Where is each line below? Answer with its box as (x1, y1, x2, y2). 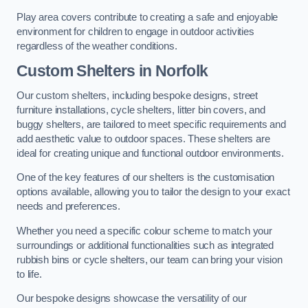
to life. (16, 268, 42, 280)
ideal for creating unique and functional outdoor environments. (16, 147, 284, 159)
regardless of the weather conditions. (16, 40, 177, 52)
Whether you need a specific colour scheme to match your (16, 225, 273, 236)
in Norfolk (135, 62, 208, 80)
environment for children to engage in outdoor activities (16, 25, 254, 37)
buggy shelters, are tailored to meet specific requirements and (16, 118, 286, 130)
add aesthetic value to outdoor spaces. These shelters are (16, 133, 270, 144)
